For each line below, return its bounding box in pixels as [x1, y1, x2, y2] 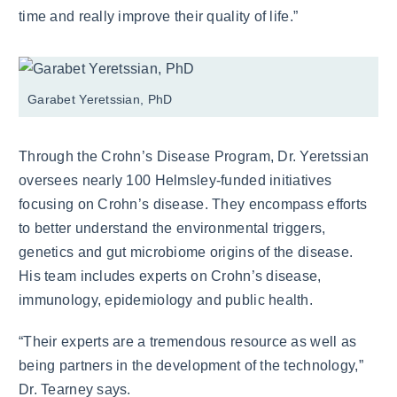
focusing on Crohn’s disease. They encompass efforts [19, 197, 368, 213]
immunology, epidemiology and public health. [19, 292, 314, 308]
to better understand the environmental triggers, [19, 221, 326, 237]
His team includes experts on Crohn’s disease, [19, 269, 322, 284]
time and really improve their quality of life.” [19, 9, 299, 25]
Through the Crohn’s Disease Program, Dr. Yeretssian [19, 149, 370, 165]
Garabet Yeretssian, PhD [27, 92, 173, 106]
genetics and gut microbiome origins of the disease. [19, 245, 354, 261]
